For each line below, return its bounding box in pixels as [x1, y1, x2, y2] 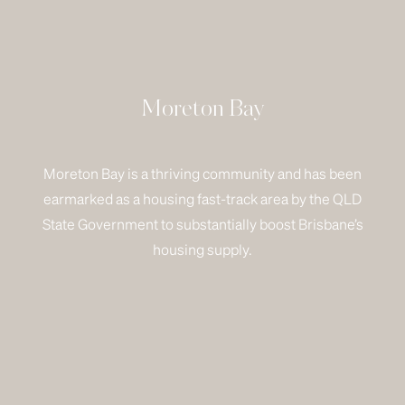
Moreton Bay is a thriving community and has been [43, 164, 362, 183]
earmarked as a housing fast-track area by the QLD [43, 189, 362, 208]
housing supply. [153, 240, 252, 259]
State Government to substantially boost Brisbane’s [42, 214, 363, 233]
